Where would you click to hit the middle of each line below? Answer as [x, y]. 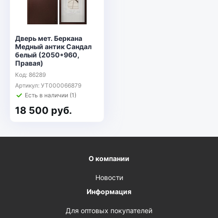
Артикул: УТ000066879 [48, 85]
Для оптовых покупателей [109, 211]
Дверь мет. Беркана [49, 38]
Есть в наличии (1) [51, 95]
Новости [109, 178]
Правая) [29, 63]
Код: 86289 [30, 75]
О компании [109, 159]
